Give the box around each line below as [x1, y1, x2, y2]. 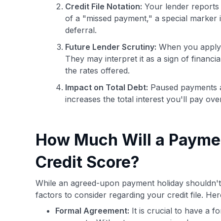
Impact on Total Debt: [65, 82, 148, 92]
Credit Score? [36, 152, 140, 172]
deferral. [65, 25, 97, 35]
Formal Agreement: [55, 206, 129, 216]
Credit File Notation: [65, 1, 142, 11]
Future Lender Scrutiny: [65, 42, 156, 52]
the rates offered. [65, 66, 130, 75]
